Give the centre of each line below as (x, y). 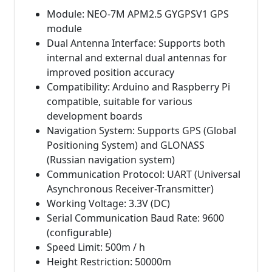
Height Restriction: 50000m (109, 262)
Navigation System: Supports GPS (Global (141, 131)
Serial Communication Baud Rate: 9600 (135, 218)
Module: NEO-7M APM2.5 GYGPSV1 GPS (138, 14)
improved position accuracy (110, 72)
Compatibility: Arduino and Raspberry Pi (138, 87)
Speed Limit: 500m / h (96, 247)
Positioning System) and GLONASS (126, 145)
